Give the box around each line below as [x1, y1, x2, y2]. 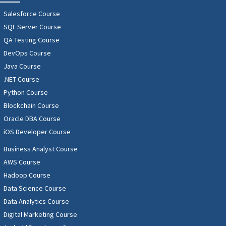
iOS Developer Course [4, 127, 71, 137]
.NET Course [4, 75, 39, 84]
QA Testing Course [4, 35, 60, 45]
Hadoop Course [4, 171, 50, 180]
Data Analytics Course [4, 197, 69, 206]
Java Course [4, 62, 41, 71]
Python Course [4, 88, 48, 97]
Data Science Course [4, 184, 66, 193]
